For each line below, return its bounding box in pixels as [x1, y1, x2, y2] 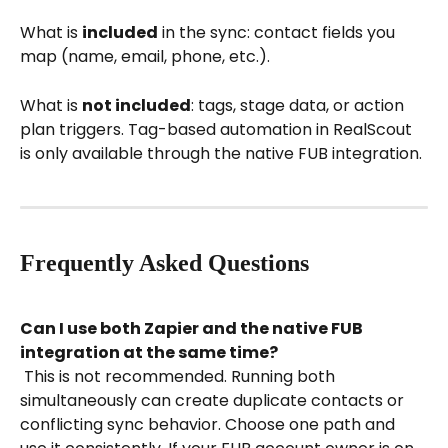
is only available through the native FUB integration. [20, 141, 422, 165]
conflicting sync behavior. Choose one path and [20, 413, 399, 437]
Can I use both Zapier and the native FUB [20, 317, 366, 341]
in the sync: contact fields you [158, 21, 399, 45]
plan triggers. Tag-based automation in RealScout [20, 117, 416, 141]
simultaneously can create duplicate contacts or [20, 389, 408, 413]
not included [82, 93, 191, 117]
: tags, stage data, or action [191, 93, 408, 117]
